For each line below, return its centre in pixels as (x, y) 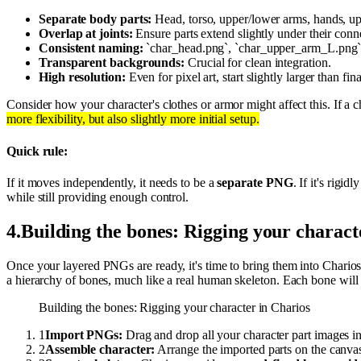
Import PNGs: (83, 334)
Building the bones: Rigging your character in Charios (174, 307)
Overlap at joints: (86, 34)
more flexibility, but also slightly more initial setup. (133, 119)
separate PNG (255, 182)
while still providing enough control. (98, 197)
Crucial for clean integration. (258, 63)
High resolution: (82, 77)
